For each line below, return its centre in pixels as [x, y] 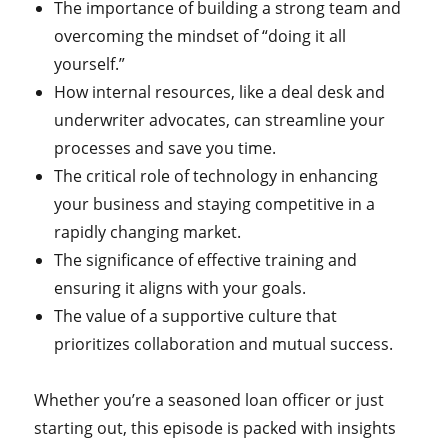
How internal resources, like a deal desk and [220, 92]
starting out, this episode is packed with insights [215, 428]
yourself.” [90, 64]
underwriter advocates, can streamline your [220, 120]
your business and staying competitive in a [215, 204]
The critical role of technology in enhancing [216, 176]
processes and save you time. [165, 148]
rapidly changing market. [148, 232]
